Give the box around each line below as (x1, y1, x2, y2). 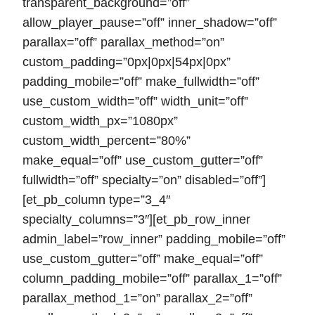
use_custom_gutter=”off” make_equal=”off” (22, 252, 263, 266)
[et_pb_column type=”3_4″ (22, 193, 170, 207)
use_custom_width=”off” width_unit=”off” (22, 94, 248, 109)
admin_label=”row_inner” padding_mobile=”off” (22, 232, 285, 247)
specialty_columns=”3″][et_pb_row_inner (22, 212, 250, 227)
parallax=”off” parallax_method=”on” (22, 35, 224, 50)
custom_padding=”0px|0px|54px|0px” (22, 55, 231, 70)
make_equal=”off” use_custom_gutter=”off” (22, 153, 263, 168)
